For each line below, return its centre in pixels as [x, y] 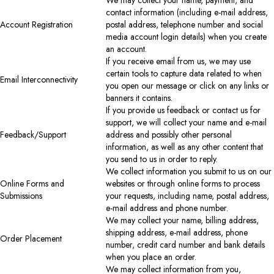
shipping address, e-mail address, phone [177, 232]
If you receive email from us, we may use [178, 61]
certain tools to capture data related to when [184, 73]
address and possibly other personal [169, 134]
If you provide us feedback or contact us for [183, 110]
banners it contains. [139, 98]
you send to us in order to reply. [162, 159]
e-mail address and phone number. [167, 208]
